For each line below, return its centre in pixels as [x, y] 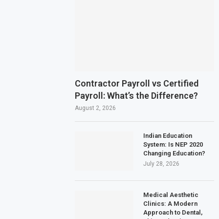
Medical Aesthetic [171, 195]
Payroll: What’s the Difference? [137, 95]
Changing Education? [175, 153]
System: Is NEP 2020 [173, 144]
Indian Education [168, 135]
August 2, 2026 [96, 108]
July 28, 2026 [162, 164]
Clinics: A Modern [171, 203]
